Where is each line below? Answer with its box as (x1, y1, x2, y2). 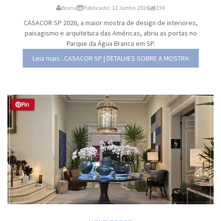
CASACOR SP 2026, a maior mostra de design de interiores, (23, 18, 198, 28)
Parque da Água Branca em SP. (66, 39, 155, 48)
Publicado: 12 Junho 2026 (83, 4, 149, 12)
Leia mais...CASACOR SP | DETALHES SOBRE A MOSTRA (32, 54, 189, 63)
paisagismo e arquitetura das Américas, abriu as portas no (24, 29, 197, 38)
